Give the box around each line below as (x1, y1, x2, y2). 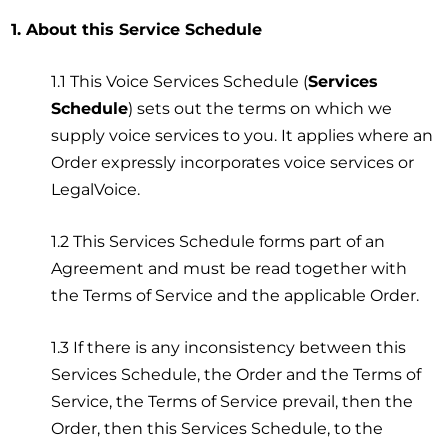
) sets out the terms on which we (128, 98, 393, 118)
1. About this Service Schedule (11, 19, 263, 39)
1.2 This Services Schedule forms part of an (51, 231, 386, 251)
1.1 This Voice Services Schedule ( (51, 71, 309, 91)
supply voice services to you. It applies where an (51, 125, 434, 145)
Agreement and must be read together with (51, 258, 408, 278)
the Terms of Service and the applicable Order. (51, 285, 420, 305)
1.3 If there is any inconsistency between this (51, 337, 407, 357)
